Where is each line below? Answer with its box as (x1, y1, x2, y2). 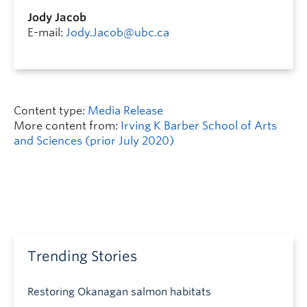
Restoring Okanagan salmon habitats (27, 285, 211, 298)
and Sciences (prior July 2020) (14, 134, 174, 147)
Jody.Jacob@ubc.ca (66, 25, 169, 39)
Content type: (14, 103, 88, 117)
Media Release (88, 103, 163, 117)
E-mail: (27, 25, 66, 39)
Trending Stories (27, 247, 137, 265)
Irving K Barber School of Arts (121, 119, 277, 132)
